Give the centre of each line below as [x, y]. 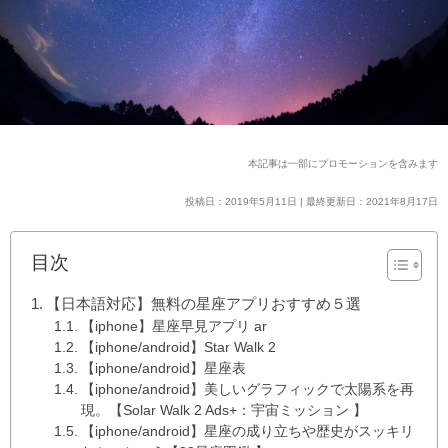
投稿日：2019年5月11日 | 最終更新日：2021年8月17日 [311, 201]
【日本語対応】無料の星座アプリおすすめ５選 [204, 303]
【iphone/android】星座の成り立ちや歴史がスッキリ [247, 431]
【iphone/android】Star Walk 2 [178, 347]
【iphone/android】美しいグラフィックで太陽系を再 [247, 389]
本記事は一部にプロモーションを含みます [343, 163]
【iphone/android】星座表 [163, 368]
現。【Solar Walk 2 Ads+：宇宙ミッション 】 [223, 410]
